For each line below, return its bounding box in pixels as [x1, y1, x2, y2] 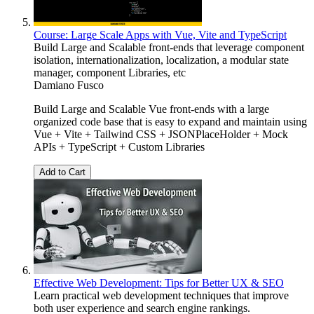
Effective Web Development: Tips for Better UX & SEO [34, 276, 284, 289]
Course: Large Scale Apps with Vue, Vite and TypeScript [34, 28, 287, 41]
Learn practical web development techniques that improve [34, 289, 289, 301]
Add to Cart [39, 166, 86, 177]
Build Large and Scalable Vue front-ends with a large [34, 102, 269, 115]
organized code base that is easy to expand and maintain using [34, 115, 307, 128]
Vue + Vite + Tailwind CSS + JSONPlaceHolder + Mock [34, 128, 288, 140]
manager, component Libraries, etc [34, 66, 186, 78]
